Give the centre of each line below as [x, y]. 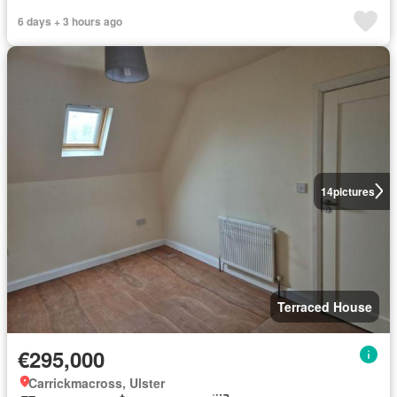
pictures [354, 191]
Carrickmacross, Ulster [97, 382]
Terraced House [325, 306]
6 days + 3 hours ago [70, 21]
